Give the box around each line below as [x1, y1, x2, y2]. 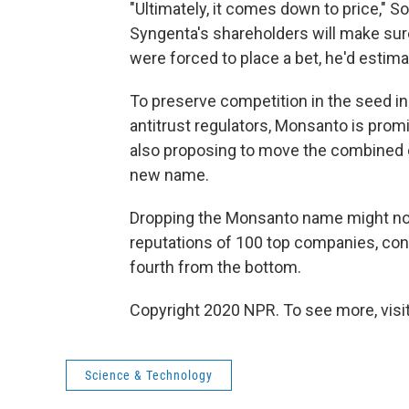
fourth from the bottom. [130, 257, 301, 278]
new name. [130, 165, 209, 185]
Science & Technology [85, 368, 213, 383]
